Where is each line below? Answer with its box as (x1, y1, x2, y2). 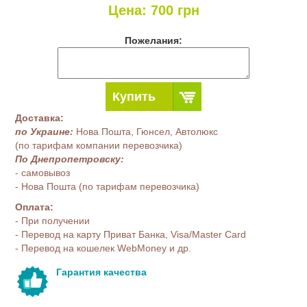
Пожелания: (125, 35, 182, 46)
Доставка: (15, 112, 64, 123)
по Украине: (15, 126, 74, 137)
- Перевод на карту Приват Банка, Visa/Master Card (15, 229, 247, 240)
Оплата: (15, 201, 54, 212)
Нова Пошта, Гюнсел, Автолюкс (73, 126, 219, 137)
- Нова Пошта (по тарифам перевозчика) (15, 181, 200, 192)
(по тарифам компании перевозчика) (15, 140, 183, 151)
